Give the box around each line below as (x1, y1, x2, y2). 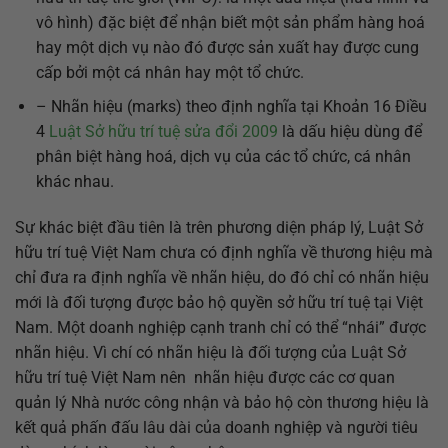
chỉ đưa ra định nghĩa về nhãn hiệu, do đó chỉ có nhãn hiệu (15, 267, 429, 287)
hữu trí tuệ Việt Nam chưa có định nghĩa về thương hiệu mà (15, 242, 433, 262)
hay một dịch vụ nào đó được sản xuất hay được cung (35, 37, 419, 57)
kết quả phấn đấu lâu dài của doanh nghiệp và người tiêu (15, 417, 418, 437)
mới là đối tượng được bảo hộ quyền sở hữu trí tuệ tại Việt (15, 292, 423, 312)
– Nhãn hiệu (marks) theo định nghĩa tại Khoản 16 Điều (35, 97, 427, 117)
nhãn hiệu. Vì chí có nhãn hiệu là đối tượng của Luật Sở (15, 342, 406, 362)
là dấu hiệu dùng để (277, 122, 422, 142)
